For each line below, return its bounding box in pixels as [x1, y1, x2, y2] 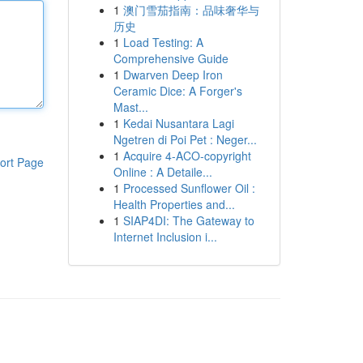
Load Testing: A [122, 34, 203, 50]
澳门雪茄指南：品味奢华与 [122, 2, 259, 18]
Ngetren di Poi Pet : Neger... [113, 131, 257, 147]
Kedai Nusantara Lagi [122, 115, 234, 131]
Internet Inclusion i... [113, 228, 217, 245]
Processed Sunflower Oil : [122, 180, 255, 196]
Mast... [113, 99, 148, 115]
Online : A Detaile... [113, 164, 212, 180]
